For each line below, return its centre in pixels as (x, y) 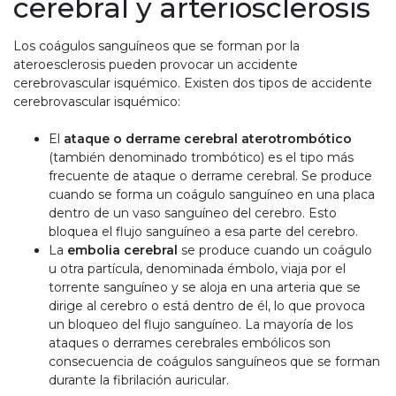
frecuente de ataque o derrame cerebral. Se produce (210, 176)
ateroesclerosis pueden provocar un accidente (156, 65)
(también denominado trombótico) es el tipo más (201, 158)
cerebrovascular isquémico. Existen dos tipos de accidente (193, 84)
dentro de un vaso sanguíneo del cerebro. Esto (193, 213)
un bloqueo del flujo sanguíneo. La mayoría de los (201, 325)
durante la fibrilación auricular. (139, 381)
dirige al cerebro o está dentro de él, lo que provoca (207, 306)
